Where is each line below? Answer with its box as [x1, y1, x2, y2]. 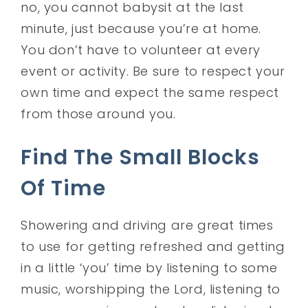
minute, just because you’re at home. [21, 19, 262, 37]
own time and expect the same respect [21, 83, 280, 101]
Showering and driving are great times [21, 216, 274, 234]
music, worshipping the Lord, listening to [21, 280, 281, 298]
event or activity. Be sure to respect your [21, 62, 285, 80]
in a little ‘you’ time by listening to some [21, 258, 278, 276]
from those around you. [21, 104, 176, 122]
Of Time [21, 173, 107, 203]
